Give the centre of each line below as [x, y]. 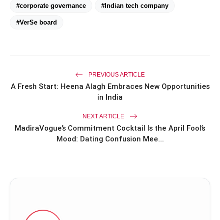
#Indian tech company [135, 6]
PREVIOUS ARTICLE [116, 74]
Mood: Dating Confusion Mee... [110, 139]
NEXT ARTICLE [104, 116]
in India [110, 97]
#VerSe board [37, 23]
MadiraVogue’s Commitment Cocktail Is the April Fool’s [110, 128]
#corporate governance [51, 6]
